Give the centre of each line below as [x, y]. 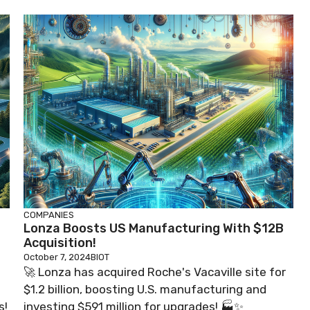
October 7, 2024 [57, 257]
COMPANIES [49, 215]
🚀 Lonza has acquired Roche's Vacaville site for [155, 272]
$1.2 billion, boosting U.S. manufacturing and [145, 289]
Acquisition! [60, 243]
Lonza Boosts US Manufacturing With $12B [154, 228]
